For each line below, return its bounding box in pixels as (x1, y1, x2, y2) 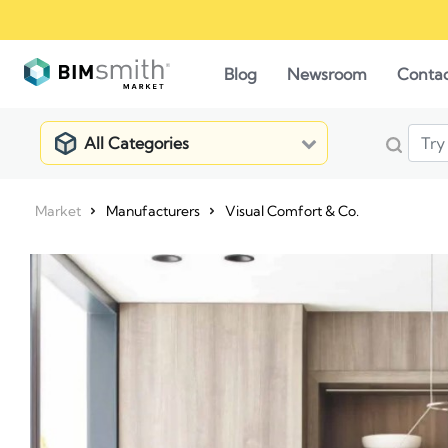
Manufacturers (106, 202, 200, 220)
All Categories (84, 133, 189, 153)
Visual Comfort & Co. (225, 202, 359, 220)
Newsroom (287, 63, 367, 84)
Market (35, 202, 81, 220)
